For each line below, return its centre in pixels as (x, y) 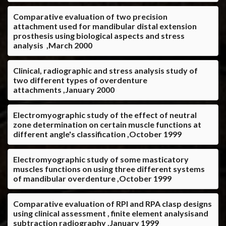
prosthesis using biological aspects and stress (99, 35)
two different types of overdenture (80, 80)
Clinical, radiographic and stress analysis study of (105, 70)
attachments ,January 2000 (64, 89)
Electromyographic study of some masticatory (101, 159)
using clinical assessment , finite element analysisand (111, 213)
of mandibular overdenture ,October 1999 (92, 178)
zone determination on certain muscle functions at (107, 124)
